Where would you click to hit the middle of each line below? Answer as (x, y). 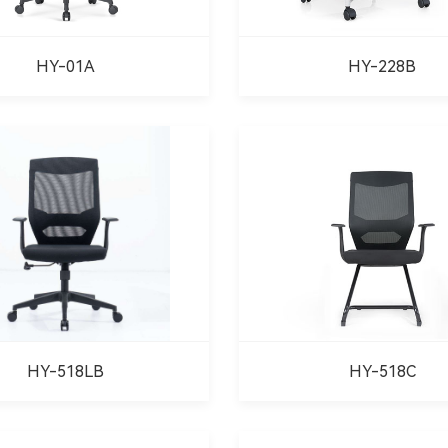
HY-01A (66, 66)
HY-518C (382, 371)
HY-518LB (66, 371)
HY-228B (382, 66)
